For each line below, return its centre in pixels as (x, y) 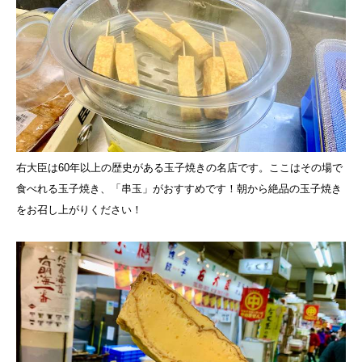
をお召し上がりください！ (79, 209)
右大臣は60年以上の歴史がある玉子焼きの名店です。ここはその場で (179, 167)
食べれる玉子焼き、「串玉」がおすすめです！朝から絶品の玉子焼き (179, 188)
